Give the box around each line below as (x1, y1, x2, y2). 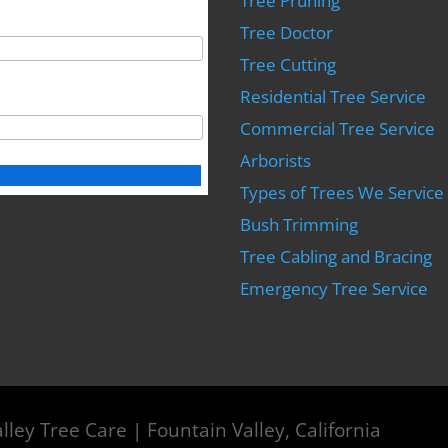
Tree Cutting (240, 52, 337, 76)
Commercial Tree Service (240, 116, 436, 140)
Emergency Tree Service (240, 276, 429, 300)
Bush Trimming (240, 212, 359, 236)
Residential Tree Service (240, 84, 427, 108)
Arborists (240, 148, 312, 172)
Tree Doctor (240, 20, 334, 44)
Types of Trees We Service (240, 180, 445, 204)
